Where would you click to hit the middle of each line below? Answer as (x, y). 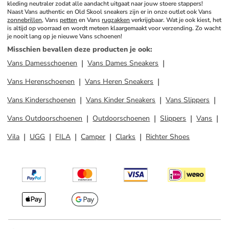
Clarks (126, 137)
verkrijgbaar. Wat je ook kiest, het (176, 20)
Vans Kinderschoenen (42, 100)
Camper (93, 137)
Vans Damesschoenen (42, 63)
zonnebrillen (25, 20)
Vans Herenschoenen (41, 82)
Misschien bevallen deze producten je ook (79, 49)
